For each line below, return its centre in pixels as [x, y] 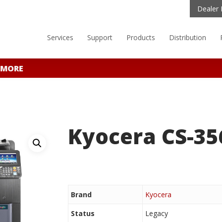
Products [141, 37]
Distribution [188, 37]
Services [60, 37]
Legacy [156, 213]
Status [83, 213]
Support [100, 37]
